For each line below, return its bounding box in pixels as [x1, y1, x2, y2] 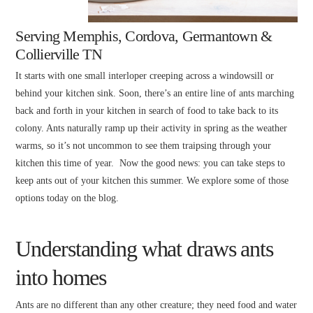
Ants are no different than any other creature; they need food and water [15, 300, 298, 311]
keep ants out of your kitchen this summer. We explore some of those [15, 175, 289, 186]
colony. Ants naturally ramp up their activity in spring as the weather [15, 122, 288, 133]
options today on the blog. [15, 192, 119, 203]
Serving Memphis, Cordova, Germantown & [15, 28, 272, 45]
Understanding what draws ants [15, 235, 273, 261]
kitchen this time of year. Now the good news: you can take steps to [15, 157, 286, 168]
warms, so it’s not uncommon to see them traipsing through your [15, 140, 272, 151]
